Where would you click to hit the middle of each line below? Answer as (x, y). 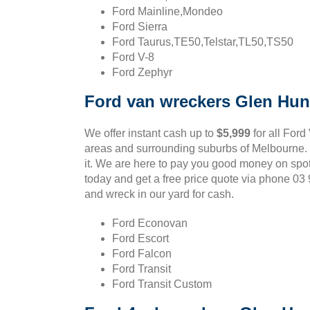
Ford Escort (140, 238)
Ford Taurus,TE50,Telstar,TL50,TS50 (203, 42)
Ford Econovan (150, 223)
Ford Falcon (142, 254)
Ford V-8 (133, 57)
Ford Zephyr (142, 72)
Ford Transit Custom (162, 284)
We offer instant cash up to (151, 133)
